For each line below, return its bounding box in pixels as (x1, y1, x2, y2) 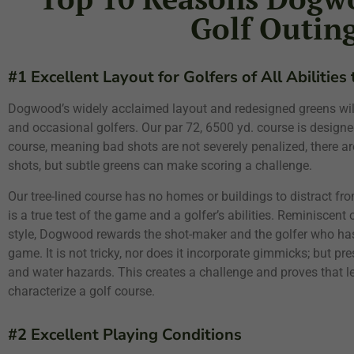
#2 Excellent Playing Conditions (8, 324, 242, 345)
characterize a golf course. (8, 284, 155, 299)
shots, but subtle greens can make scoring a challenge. (8, 158, 312, 173)
